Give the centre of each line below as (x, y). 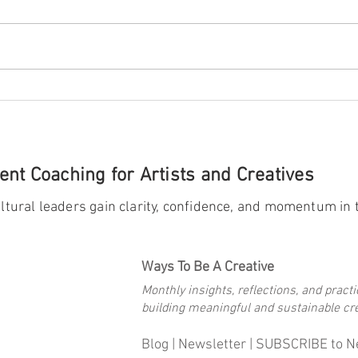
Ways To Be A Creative (208, 268)
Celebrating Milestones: (139, 66)
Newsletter (212, 345)
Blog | (160, 345)
